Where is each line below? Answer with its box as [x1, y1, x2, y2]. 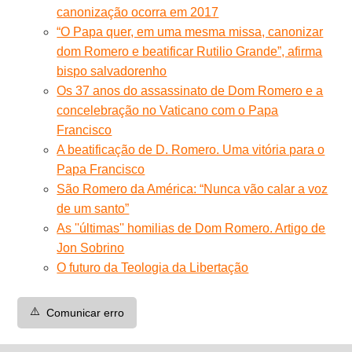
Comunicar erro [46, 306, 125, 319]
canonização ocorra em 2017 [57, 5, 219, 19]
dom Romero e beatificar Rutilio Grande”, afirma [57, 44, 323, 58]
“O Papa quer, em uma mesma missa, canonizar [57, 24, 324, 38]
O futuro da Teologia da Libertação [57, 260, 249, 274]
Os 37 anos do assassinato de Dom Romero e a [57, 83, 324, 97]
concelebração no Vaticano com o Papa [57, 103, 279, 117]
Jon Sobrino [57, 240, 125, 255]
